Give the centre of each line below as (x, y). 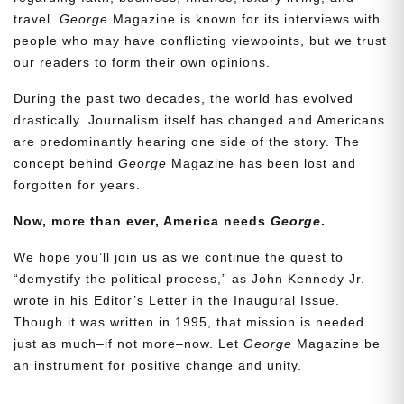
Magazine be (336, 343)
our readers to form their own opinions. (142, 62)
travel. (37, 18)
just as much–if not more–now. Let (129, 343)
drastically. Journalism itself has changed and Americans (199, 119)
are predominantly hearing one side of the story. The (187, 141)
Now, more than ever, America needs (142, 220)
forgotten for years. (77, 184)
